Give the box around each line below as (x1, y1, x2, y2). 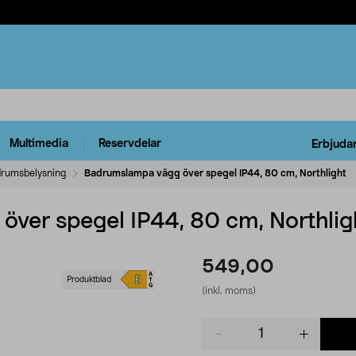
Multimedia (10, 138, 68, 150)
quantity (201, 335, 245, 346)
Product (201, 319, 243, 331)
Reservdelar (99, 138, 161, 150)
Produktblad (67, 275, 112, 284)
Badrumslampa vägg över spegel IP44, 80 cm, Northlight (84, 168, 346, 178)
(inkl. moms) (202, 285, 256, 296)
